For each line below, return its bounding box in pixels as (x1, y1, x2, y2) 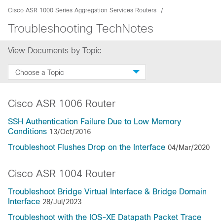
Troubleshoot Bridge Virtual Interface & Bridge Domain (8, 187, 207, 196)
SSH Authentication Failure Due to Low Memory (8, 117, 181, 126)
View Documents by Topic (8, 46, 104, 55)
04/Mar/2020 (168, 144, 210, 151)
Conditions (8, 127, 47, 136)
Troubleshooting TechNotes (8, 22, 153, 35)
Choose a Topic (15, 69, 64, 76)
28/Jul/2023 (42, 198, 81, 206)
